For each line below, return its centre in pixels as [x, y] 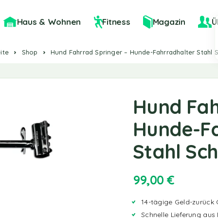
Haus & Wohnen [49, 22]
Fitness [116, 22]
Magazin [169, 22]
